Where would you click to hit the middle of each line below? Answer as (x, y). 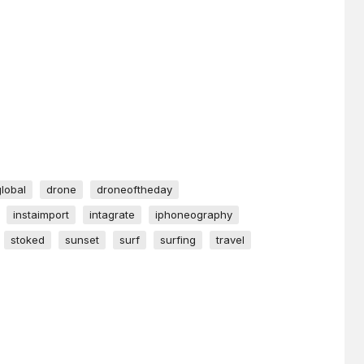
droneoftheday (134, 190)
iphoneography (194, 215)
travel (230, 240)
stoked (28, 240)
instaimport (41, 215)
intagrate (112, 215)
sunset (82, 240)
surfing (178, 240)
